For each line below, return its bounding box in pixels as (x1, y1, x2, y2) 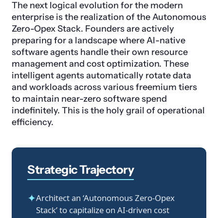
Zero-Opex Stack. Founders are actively (12, 23, 174, 35)
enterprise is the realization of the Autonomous (12, 12, 206, 23)
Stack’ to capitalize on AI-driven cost (36, 204, 169, 216)
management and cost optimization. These (12, 58, 189, 70)
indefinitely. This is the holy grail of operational (12, 105, 205, 116)
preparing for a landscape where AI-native (12, 35, 185, 46)
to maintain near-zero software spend (12, 93, 167, 105)
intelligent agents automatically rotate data (12, 70, 191, 81)
